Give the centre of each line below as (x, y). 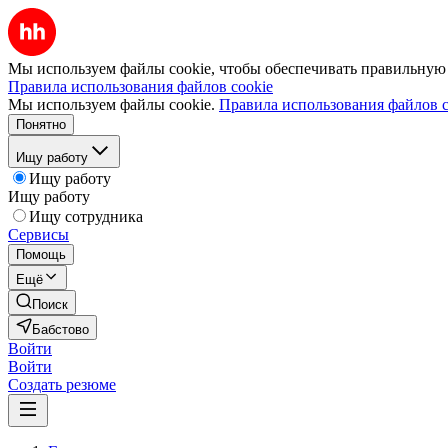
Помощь (41, 254)
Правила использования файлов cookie (140, 86)
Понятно (41, 124)
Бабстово (60, 329)
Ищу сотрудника (86, 216)
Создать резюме (62, 384)
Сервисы (38, 234)
